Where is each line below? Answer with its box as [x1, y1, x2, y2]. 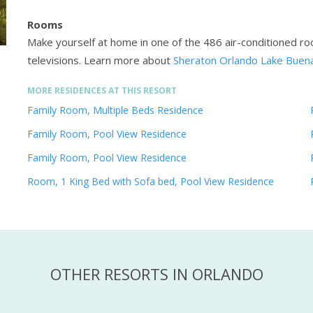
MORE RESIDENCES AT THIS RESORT [27, 85, 177, 97]
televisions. [27, 53, 84, 68]
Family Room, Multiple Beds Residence [27, 103, 203, 117]
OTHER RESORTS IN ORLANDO [50, 263, 263, 285]
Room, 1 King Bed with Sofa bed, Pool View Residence [27, 175, 274, 189]
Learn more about [84, 53, 170, 68]
